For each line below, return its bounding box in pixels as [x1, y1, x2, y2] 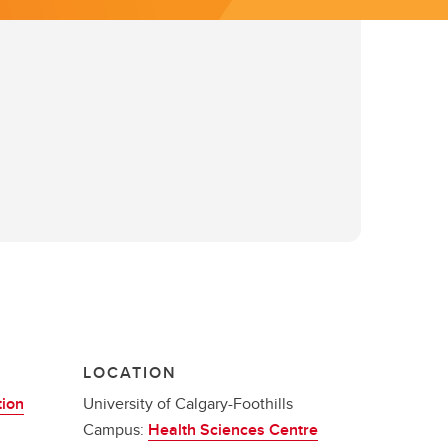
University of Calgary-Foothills [83, 392, 294, 415]
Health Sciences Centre [148, 418, 319, 441]
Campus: [83, 418, 149, 441]
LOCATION [83, 361, 178, 384]
